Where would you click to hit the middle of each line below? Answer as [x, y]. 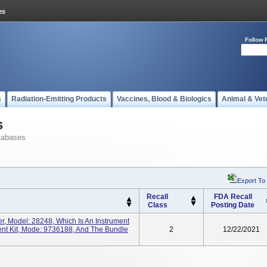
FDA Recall [233, 197]
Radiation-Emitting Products [59, 99]
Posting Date [233, 205]
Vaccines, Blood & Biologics [164, 99]
